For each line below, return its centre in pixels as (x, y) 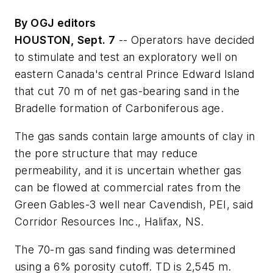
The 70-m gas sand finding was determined (125, 249)
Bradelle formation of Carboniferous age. (119, 108)
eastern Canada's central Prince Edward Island (134, 74)
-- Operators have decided (185, 40)
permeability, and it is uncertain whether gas (128, 170)
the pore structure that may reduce (106, 153)
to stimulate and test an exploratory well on (126, 57)
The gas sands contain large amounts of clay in (135, 136)
